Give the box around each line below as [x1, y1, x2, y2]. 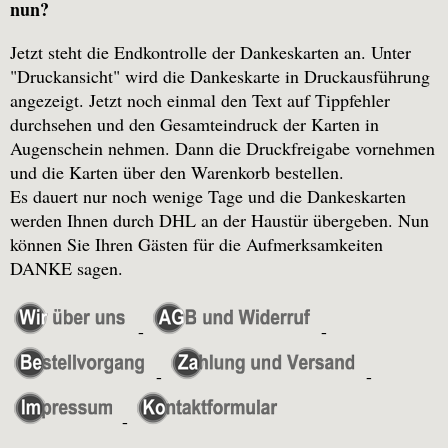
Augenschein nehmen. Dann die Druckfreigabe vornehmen [10, 136, 435, 161]
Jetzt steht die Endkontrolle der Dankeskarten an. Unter [10, 40, 411, 65]
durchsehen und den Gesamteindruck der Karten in [10, 112, 379, 137]
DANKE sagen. [10, 256, 123, 281]
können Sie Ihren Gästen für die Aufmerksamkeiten [10, 232, 383, 257]
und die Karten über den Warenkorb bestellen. [10, 160, 344, 185]
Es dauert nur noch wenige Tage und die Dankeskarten [10, 184, 406, 209]
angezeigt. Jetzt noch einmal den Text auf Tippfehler [10, 88, 390, 113]
